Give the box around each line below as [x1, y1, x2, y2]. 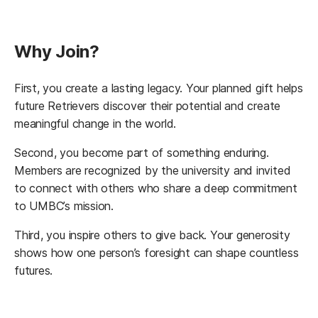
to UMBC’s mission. [14, 198, 117, 213]
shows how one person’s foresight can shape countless [14, 245, 299, 260]
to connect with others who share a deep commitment [14, 180, 297, 195]
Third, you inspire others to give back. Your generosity [14, 227, 290, 242]
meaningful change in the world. [14, 116, 180, 131]
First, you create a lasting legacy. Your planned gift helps [14, 80, 303, 95]
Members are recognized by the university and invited [14, 163, 291, 177]
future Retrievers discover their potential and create [14, 98, 281, 113]
